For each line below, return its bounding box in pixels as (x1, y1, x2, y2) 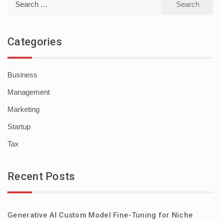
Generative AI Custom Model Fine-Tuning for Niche (7, 211, 193, 220)
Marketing (7, 105, 39, 114)
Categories (7, 36, 62, 48)
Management (7, 88, 50, 97)
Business (7, 71, 37, 79)
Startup (7, 122, 31, 131)
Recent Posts (7, 170, 75, 183)
